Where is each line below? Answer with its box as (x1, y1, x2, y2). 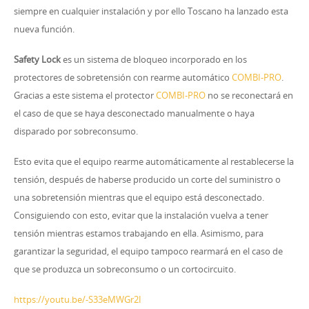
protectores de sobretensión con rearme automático (14, 70, 232, 83)
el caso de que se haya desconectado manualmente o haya (14, 106, 255, 119)
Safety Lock (14, 52, 61, 66)
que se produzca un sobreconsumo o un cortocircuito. (14, 262, 236, 275)
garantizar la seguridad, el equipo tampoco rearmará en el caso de (14, 244, 283, 257)
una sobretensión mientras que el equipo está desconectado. (14, 190, 264, 203)
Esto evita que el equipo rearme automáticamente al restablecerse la (14, 154, 294, 168)
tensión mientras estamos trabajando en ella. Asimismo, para (14, 226, 263, 239)
